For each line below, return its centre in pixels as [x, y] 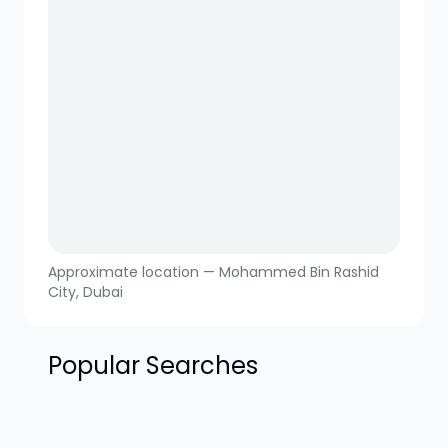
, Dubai [99, 292]
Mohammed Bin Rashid [299, 272]
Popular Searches [153, 366]
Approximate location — [133, 272]
